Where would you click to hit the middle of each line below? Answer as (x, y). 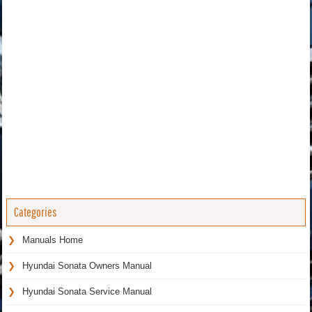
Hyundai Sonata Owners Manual (87, 265)
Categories (35, 212)
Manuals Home (53, 240)
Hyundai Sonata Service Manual (87, 291)
